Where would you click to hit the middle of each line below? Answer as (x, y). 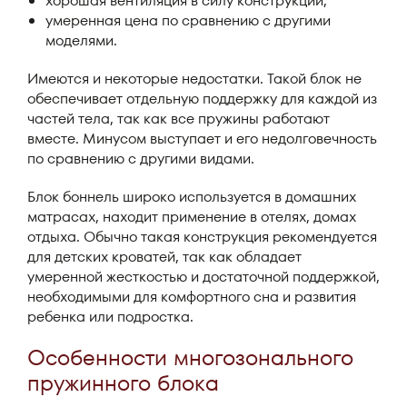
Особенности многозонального (190, 357)
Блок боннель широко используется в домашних (192, 197)
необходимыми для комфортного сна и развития (192, 297)
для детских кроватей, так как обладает (164, 257)
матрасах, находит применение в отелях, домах (192, 217)
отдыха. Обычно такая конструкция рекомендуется (202, 237)
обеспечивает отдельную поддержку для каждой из (202, 99)
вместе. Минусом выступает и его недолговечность (202, 139)
